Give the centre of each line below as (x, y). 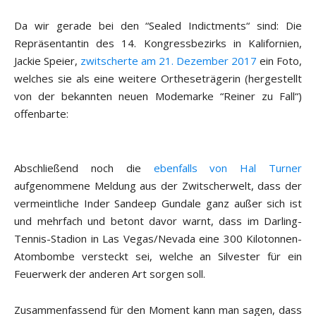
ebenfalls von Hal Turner (227, 168)
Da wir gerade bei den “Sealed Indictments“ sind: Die (158, 26)
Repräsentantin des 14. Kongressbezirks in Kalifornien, (158, 43)
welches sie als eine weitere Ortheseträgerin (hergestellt (158, 79)
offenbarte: (41, 114)
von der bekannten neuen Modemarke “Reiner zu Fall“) (158, 96)
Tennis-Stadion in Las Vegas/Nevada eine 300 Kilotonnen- (158, 239)
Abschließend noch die (84, 168)
